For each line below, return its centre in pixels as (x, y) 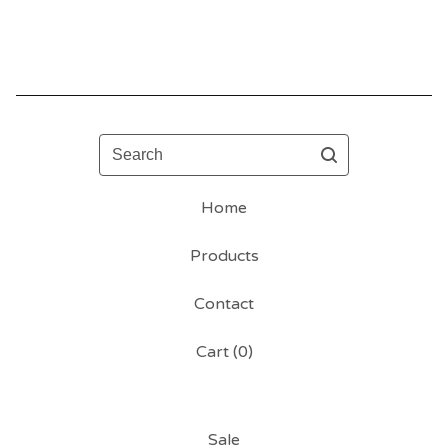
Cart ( (216, 352)
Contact (224, 304)
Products (224, 256)
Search (124, 145)
